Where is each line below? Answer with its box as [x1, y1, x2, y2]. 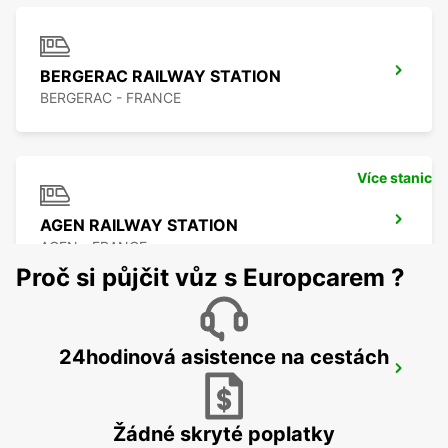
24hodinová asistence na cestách [59, 345, 389, 370]
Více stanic [357, 169, 432, 187]
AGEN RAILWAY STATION [40, 215, 238, 236]
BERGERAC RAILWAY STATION [40, 66, 281, 87]
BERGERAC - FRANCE [40, 89, 181, 107]
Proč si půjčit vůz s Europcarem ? [16, 263, 405, 293]
